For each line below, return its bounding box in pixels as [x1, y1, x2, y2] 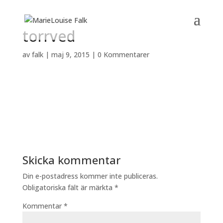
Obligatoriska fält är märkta [22, 183, 114, 192]
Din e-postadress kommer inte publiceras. [22, 171, 158, 181]
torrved [22, 26, 76, 46]
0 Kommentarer [97, 50, 149, 59]
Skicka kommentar [22, 152, 120, 167]
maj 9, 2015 [51, 50, 90, 59]
